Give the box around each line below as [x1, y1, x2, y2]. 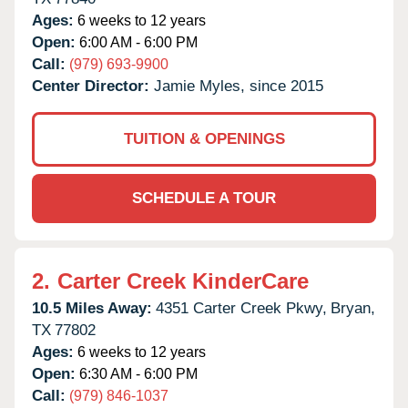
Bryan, [331, 299, 375, 317]
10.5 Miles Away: [32, 299, 152, 317]
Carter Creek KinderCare [57, 268, 309, 293]
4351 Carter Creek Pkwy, [156, 299, 327, 317]
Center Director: [32, 76, 154, 95]
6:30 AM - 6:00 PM [76, 365, 198, 382]
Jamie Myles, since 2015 [154, 76, 323, 95]
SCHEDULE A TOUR [132, 189, 276, 207]
